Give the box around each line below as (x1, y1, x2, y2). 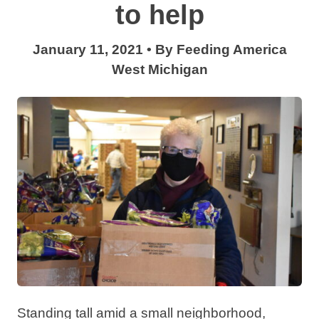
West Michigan (111, 61, 208, 77)
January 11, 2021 (32, 41, 143, 57)
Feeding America (176, 41, 287, 57)
